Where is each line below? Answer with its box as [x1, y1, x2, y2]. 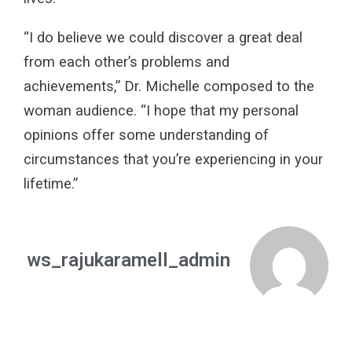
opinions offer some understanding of [24, 126, 269, 144]
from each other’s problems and [24, 53, 229, 71]
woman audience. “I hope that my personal [24, 101, 299, 119]
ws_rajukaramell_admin [27, 249, 230, 272]
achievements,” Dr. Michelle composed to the [24, 77, 314, 95]
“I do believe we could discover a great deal [24, 28, 302, 46]
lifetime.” [24, 174, 78, 192]
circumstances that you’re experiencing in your [24, 150, 323, 168]
